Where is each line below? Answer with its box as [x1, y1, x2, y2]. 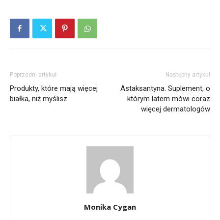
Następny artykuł [165, 71, 210, 78]
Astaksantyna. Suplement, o [120, 83, 210, 93]
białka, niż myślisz [10, 94, 67, 103]
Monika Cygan [84, 201, 136, 212]
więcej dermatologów [141, 104, 210, 113]
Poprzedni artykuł [10, 71, 56, 78]
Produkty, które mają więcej [10, 83, 98, 93]
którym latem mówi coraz [127, 94, 210, 103]
